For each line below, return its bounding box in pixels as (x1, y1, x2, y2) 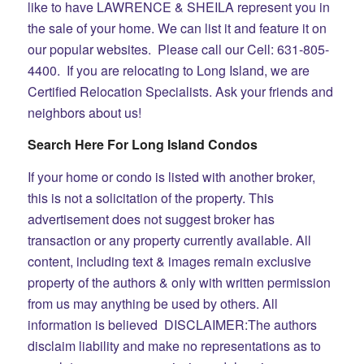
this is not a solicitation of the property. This (27, 188, 274, 207)
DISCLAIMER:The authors (160, 314, 317, 334)
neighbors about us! (27, 102, 141, 122)
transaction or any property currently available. (27, 230, 296, 249)
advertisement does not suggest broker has (27, 209, 275, 228)
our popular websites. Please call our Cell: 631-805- (27, 39, 329, 58)
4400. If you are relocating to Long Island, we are (27, 60, 310, 80)
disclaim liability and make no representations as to (27, 336, 321, 355)
